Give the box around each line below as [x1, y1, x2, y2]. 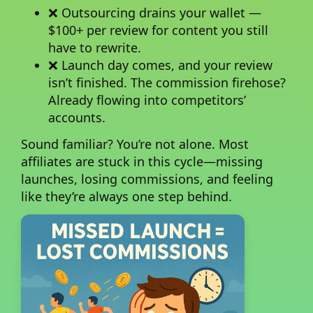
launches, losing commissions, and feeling [21, 170, 273, 187]
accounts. [48, 109, 106, 126]
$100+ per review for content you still [48, 22, 269, 39]
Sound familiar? [21, 135, 113, 152]
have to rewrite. [48, 39, 142, 57]
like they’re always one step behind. [21, 187, 232, 205]
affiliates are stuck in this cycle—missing [21, 152, 263, 170]
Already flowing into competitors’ [48, 92, 247, 109]
